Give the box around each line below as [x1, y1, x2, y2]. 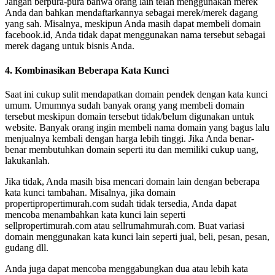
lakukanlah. [5, 155, 50, 166]
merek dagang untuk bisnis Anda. [5, 41, 134, 52]
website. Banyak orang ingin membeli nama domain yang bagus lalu [5, 122, 269, 133]
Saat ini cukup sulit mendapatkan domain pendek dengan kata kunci [5, 89, 268, 99]
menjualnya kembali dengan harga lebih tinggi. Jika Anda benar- [5, 133, 254, 144]
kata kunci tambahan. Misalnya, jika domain [5, 187, 176, 198]
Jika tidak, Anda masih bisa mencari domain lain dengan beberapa [5, 176, 260, 187]
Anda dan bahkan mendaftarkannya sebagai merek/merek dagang [5, 7, 258, 18]
